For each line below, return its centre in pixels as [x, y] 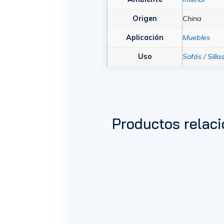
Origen [145, 18]
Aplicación [145, 37]
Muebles [196, 37]
